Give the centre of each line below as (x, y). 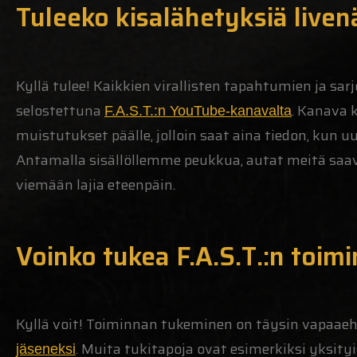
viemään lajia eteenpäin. (96, 184)
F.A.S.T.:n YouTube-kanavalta (198, 110)
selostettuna (60, 110)
